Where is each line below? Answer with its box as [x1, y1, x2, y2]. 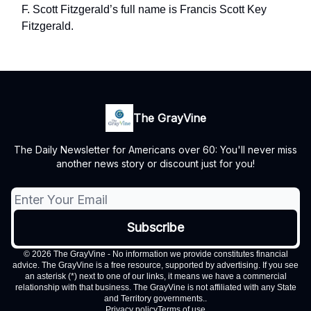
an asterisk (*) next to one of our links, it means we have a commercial [24, 271, 287, 281]
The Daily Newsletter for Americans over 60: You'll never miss [14, 144, 297, 155]
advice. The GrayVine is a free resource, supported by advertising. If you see [12, 260, 299, 270]
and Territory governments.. [104, 294, 207, 303]
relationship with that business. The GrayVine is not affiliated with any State [15, 283, 296, 292]
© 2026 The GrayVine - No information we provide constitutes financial [23, 249, 288, 259]
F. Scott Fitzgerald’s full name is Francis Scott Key [22, 3, 267, 15]
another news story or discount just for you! [56, 158, 255, 169]
